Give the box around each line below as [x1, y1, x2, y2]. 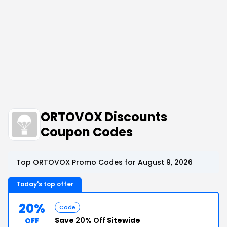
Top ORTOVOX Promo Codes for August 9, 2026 [16, 157, 193, 167]
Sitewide [105, 215, 140, 225]
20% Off [75, 215, 105, 225]
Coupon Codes [41, 124, 133, 140]
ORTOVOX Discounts [41, 108, 167, 125]
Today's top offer [16, 180, 73, 188]
